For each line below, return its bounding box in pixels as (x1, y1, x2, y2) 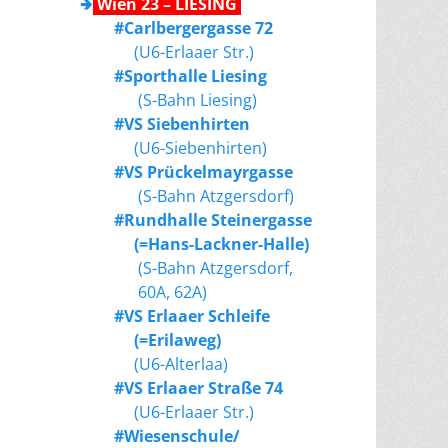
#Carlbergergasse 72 (114, 17, 273, 40)
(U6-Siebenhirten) (114, 137, 267, 160)
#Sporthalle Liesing (114, 65, 267, 88)
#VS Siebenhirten (114, 113, 250, 136)
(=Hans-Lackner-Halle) (114, 233, 309, 256)
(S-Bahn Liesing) (114, 89, 257, 112)
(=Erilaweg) (114, 329, 221, 352)
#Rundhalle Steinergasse (114, 209, 312, 232)
